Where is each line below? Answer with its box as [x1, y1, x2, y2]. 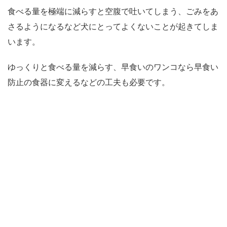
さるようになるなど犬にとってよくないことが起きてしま [8, 21, 218, 32]
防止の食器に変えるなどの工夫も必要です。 [8, 77, 170, 88]
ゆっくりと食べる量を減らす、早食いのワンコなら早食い [8, 62, 218, 72]
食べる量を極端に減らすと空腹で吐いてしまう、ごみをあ [8, 6, 218, 17]
